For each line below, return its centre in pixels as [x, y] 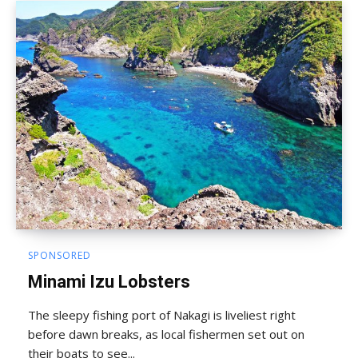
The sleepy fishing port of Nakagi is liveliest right [162, 314]
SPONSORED [60, 255]
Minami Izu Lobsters [109, 281]
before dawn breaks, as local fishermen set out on [166, 334]
